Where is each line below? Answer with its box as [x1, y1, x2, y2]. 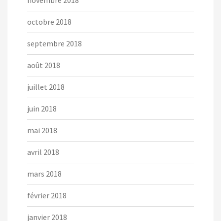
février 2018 [27, 190, 67, 201]
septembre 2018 [27, 38, 82, 49]
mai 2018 [27, 125, 57, 136]
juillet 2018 [27, 82, 65, 92]
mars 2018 [27, 169, 62, 179]
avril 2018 [27, 147, 59, 157]
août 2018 [27, 60, 60, 71]
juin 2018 [27, 104, 57, 114]
